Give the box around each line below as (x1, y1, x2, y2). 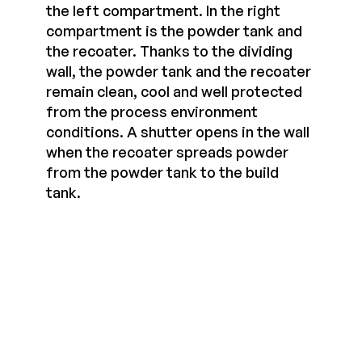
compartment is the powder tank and (46, 21, 303, 40)
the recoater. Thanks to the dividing (46, 41, 293, 60)
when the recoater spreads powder (46, 142, 289, 161)
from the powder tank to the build (46, 162, 280, 181)
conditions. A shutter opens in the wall (46, 122, 310, 141)
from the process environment (46, 102, 259, 120)
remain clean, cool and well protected (46, 82, 303, 100)
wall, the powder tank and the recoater (46, 61, 312, 80)
